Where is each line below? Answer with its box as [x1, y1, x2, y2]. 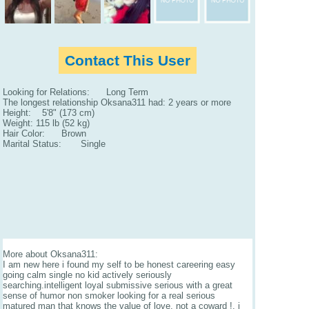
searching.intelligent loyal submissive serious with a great [3, 279, 232, 290]
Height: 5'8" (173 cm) [3, 108, 94, 119]
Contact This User [65, 52, 190, 69]
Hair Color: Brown [3, 128, 86, 139]
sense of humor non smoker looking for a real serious [3, 290, 215, 301]
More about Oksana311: [3, 248, 98, 259]
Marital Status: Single [3, 139, 106, 150]
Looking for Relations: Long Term [3, 87, 148, 98]
